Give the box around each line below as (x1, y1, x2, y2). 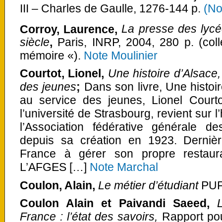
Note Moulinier (81, 49, 158, 62)
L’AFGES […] (20, 161, 90, 174)
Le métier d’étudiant (98, 178, 198, 192)
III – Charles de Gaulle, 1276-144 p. (20, 1, 204, 15)
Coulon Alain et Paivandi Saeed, (20, 196, 210, 210)
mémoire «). (20, 49, 81, 62)
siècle (20, 36, 50, 49)
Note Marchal (90, 161, 158, 174)
